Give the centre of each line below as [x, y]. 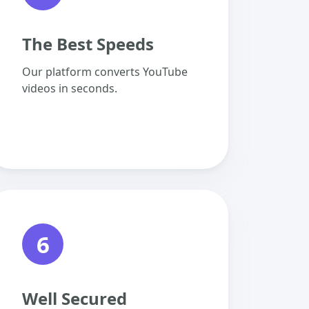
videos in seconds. [70, 88]
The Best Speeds [88, 44]
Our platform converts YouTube [105, 72]
